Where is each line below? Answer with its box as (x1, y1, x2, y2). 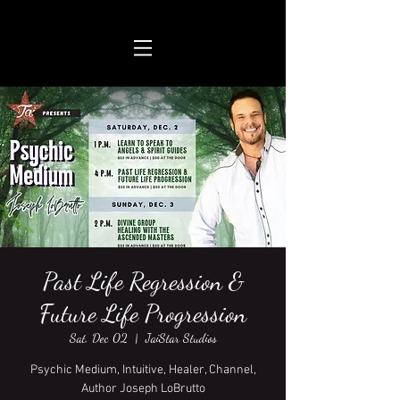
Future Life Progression (39, 298, 246, 329)
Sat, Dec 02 (69, 330, 128, 346)
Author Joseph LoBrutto (80, 381, 205, 396)
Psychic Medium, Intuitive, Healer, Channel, (29, 362, 256, 378)
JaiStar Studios (145, 330, 217, 346)
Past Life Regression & (42, 266, 244, 296)
